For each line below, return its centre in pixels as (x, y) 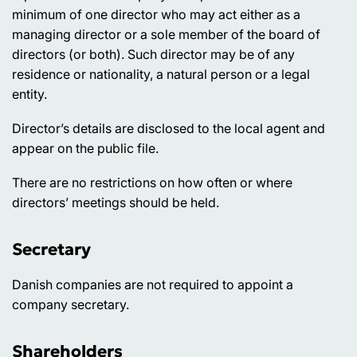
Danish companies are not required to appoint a (153, 285)
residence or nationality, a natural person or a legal (161, 75)
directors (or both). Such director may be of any (153, 55)
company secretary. (71, 305)
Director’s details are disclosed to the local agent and (169, 129)
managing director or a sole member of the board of (166, 35)
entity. (29, 94)
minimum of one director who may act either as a (156, 15)
